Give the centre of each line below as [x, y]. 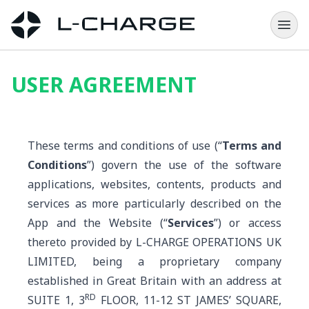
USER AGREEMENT [104, 84]
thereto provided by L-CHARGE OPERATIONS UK [154, 242]
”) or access [248, 223]
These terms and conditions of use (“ [125, 146]
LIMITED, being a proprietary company [154, 261]
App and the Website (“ [98, 223]
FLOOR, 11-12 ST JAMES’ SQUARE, [189, 300]
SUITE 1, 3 [56, 300]
